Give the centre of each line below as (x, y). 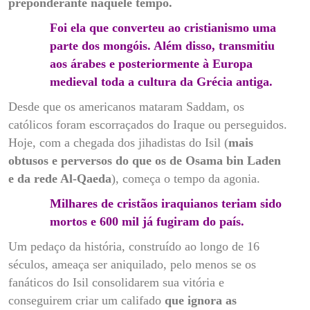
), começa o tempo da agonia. (186, 178)
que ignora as (199, 300)
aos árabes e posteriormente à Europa (151, 63)
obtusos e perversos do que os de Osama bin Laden (145, 160)
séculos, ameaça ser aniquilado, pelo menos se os (132, 264)
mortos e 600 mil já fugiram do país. (147, 221)
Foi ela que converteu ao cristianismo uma (163, 27)
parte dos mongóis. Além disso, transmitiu (162, 45)
